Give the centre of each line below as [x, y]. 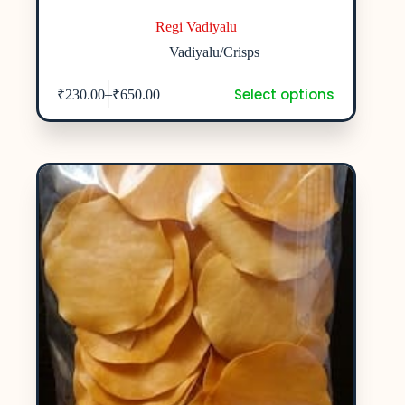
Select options [284, 94]
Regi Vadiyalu [197, 26]
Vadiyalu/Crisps [215, 52]
